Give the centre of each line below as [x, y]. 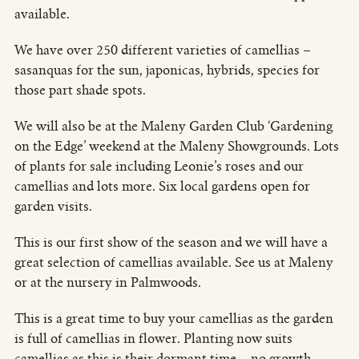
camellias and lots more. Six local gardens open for [162, 186]
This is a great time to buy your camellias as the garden [173, 318]
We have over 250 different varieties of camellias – [162, 50]
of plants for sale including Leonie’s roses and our [159, 166]
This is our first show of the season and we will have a [171, 242]
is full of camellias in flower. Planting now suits [153, 338]
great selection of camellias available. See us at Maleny [173, 262]
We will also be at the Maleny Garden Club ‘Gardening [173, 126]
